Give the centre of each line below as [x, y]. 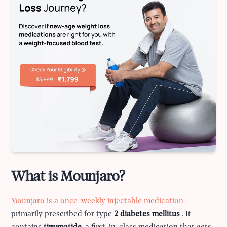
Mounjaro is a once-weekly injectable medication [98, 201]
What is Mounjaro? [68, 177]
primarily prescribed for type [63, 215]
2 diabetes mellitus [148, 215]
